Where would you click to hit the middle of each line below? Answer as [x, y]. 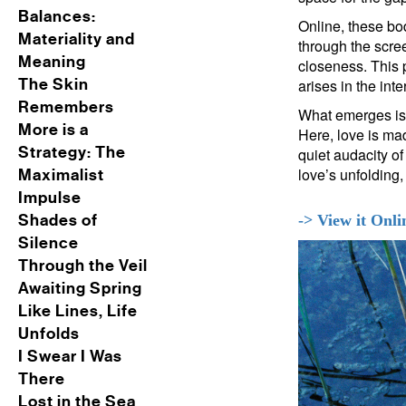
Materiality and [77, 39]
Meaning [52, 62]
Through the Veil [83, 266]
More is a [53, 130]
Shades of [58, 220]
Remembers [66, 107]
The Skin [53, 84]
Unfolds [49, 333]
